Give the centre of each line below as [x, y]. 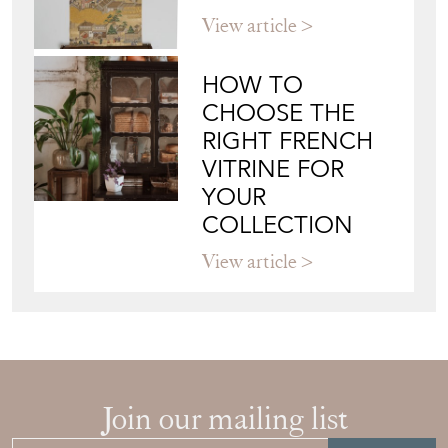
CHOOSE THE [279, 169]
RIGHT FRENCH [288, 197]
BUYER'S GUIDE [288, 45]
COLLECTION [278, 281]
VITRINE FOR [273, 225]
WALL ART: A [273, 17]
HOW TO [253, 141]
